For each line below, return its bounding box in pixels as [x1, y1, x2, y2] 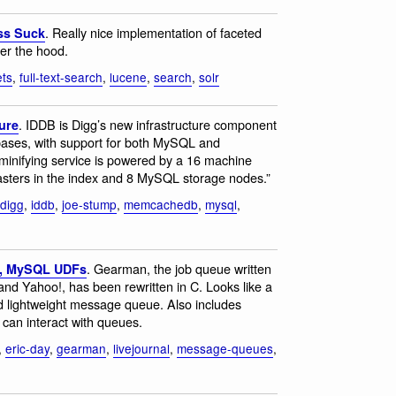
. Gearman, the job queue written [87, 258, 271, 278]
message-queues [177, 339, 273, 358]
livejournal [113, 339, 170, 358]
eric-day [5, 339, 49, 358]
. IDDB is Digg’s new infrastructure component [19, 114, 277, 133]
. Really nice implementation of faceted [45, 22, 262, 42]
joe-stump [62, 195, 117, 214]
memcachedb [124, 195, 198, 214]
